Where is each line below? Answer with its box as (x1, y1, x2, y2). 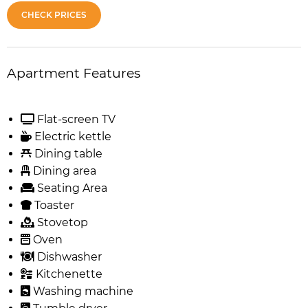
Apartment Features (7, 65, 140, 81)
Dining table (32, 146, 102, 160)
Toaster (32, 198, 74, 212)
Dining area (30, 164, 96, 177)
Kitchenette (33, 267, 102, 280)
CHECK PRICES (21, 9, 87, 20)
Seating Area (34, 181, 107, 195)
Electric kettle (32, 129, 111, 143)
